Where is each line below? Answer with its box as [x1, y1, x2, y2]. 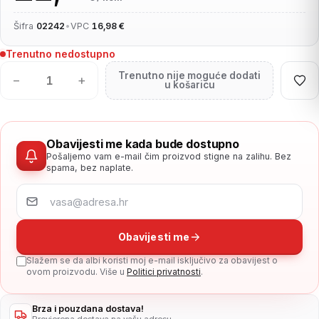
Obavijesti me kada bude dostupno [46, 137, 239, 151]
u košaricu [164, 79, 215, 90]
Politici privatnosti [127, 266, 201, 277]
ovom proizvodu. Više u [26, 266, 127, 277]
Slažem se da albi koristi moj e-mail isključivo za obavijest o [26, 255, 278, 266]
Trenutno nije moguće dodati [118, 70, 261, 81]
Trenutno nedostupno [6, 48, 115, 60]
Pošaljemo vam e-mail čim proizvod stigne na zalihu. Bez [46, 151, 291, 162]
